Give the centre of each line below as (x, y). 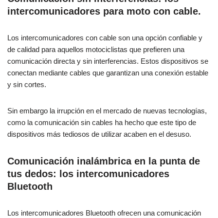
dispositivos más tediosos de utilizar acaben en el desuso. (99, 134)
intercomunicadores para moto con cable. (104, 11)
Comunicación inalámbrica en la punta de (104, 161)
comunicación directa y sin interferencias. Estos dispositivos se (108, 61)
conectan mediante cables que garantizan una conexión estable (108, 73)
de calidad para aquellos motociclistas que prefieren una (96, 50)
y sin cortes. (27, 85)
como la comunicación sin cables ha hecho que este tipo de (102, 123)
